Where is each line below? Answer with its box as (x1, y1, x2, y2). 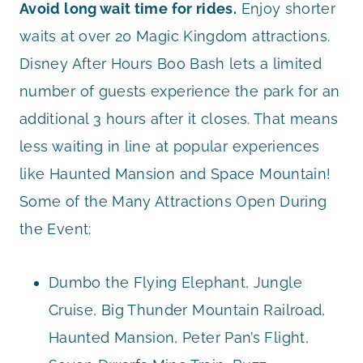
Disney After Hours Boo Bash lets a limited (19, 54, 322, 72)
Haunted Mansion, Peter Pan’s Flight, (49, 328, 309, 346)
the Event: (19, 220, 92, 237)
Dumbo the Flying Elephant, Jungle (49, 273, 302, 291)
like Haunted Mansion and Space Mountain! (19, 164, 331, 182)
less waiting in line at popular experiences (19, 137, 320, 155)
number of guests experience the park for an (19, 82, 340, 100)
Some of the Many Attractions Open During (19, 192, 327, 210)
